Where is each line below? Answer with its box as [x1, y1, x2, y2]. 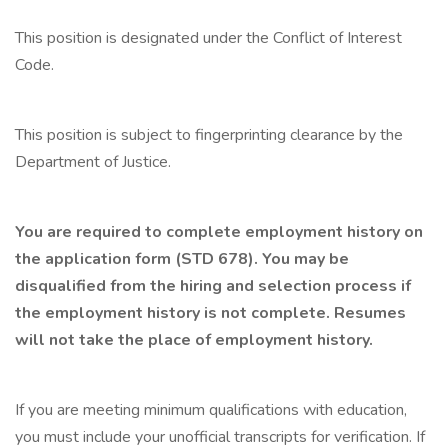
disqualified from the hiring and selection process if [15, 275, 411, 297]
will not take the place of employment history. [15, 329, 373, 351]
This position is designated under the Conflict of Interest [15, 27, 402, 49]
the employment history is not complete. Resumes [15, 302, 406, 324]
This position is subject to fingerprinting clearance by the [15, 124, 403, 146]
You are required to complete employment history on [15, 221, 423, 243]
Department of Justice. [15, 151, 171, 173]
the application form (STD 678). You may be [15, 248, 349, 270]
